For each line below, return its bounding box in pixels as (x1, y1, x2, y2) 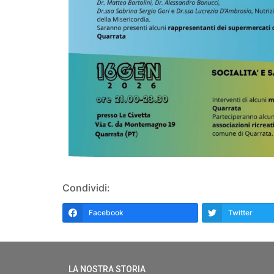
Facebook (89, 207, 124, 217)
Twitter (228, 207, 253, 217)
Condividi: (62, 181, 110, 194)
